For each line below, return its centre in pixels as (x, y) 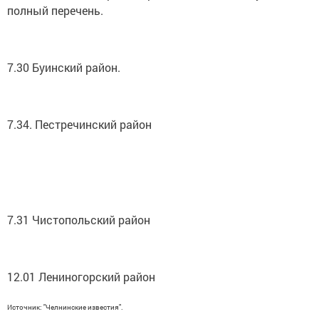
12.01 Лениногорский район (81, 277)
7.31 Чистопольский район (79, 220)
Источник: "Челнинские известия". (65, 307)
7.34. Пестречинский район (79, 124)
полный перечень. (55, 10)
